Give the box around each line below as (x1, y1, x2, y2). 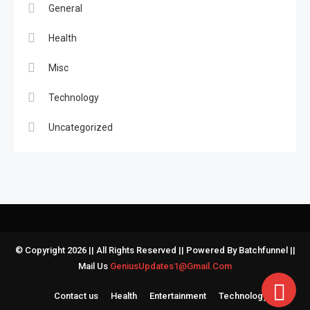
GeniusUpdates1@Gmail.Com (110, 260, 232, 271)
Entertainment (149, 290, 206, 301)
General (48, 2, 82, 14)
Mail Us (78, 260, 110, 271)
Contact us (53, 290, 98, 301)
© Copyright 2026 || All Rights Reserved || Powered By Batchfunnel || (15, 244, 295, 255)
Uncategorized (48, 121, 113, 133)
